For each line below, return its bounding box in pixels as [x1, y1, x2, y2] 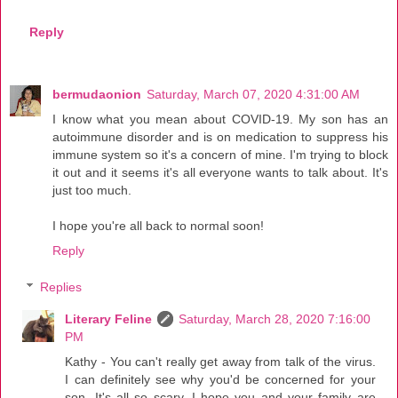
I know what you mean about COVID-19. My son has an [52, 111, 388, 126]
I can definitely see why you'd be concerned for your [65, 372, 376, 387]
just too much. [52, 182, 131, 197]
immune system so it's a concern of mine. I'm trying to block [52, 147, 388, 162]
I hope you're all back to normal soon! [52, 218, 264, 233]
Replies [40, 280, 83, 295]
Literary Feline [65, 312, 153, 327]
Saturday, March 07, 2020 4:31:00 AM [147, 86, 360, 101]
